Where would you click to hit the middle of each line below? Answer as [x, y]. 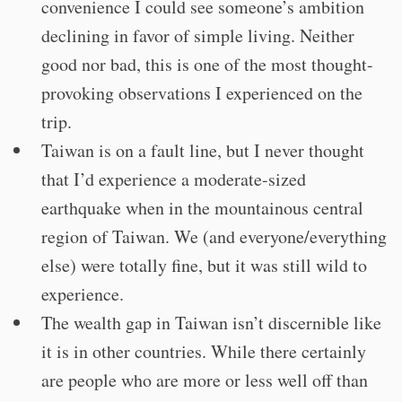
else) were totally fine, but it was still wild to [204, 265]
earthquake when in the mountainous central [202, 208]
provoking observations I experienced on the [202, 93]
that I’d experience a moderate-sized [174, 179]
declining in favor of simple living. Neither [198, 35]
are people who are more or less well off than [205, 380]
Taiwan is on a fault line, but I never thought [203, 150]
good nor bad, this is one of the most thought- [207, 64]
